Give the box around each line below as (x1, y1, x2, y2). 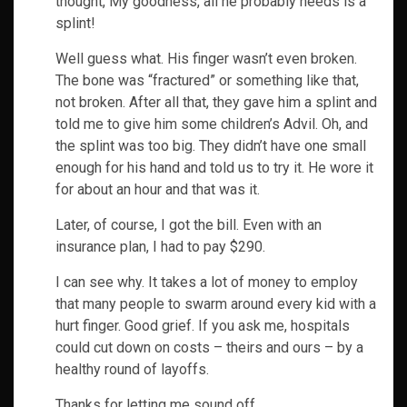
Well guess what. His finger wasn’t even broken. (55, 50, 357, 68)
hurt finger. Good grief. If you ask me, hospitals (55, 317, 350, 335)
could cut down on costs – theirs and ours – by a (55, 339, 363, 357)
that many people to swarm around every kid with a (55, 295, 376, 313)
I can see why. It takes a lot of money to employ (55, 273, 358, 292)
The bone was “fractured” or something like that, (55, 72, 359, 90)
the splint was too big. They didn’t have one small (55, 137, 366, 155)
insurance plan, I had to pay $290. (55, 238, 265, 256)
